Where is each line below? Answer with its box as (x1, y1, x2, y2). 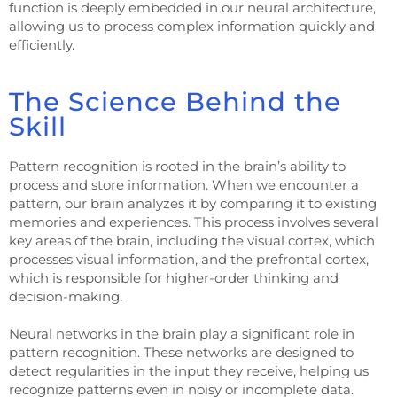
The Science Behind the (9, 85, 341, 117)
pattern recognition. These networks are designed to (9, 343, 354, 361)
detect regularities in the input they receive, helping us (9, 362, 369, 379)
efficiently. (9, 35, 74, 53)
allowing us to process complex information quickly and (9, 17, 375, 35)
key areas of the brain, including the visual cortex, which (9, 231, 375, 249)
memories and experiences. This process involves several (9, 213, 378, 230)
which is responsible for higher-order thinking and (9, 269, 339, 286)
